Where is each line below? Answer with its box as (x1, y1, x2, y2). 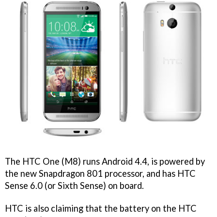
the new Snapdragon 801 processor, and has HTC (5, 168, 196, 179)
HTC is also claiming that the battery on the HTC (5, 202, 197, 214)
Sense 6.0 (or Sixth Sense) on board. (5, 180, 144, 191)
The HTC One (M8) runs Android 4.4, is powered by (5, 155, 205, 167)
